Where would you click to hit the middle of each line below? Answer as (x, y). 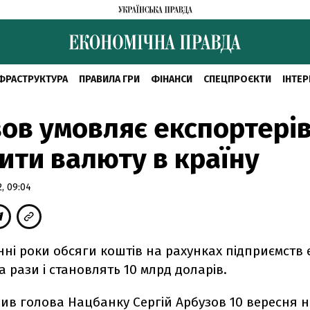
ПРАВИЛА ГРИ (109, 79)
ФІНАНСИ (171, 79)
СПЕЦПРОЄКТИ (237, 79)
